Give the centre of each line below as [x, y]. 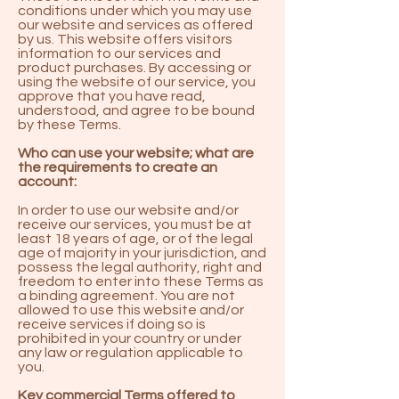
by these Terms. [69, 125]
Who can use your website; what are [136, 153]
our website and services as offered [135, 25]
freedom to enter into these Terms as [141, 281]
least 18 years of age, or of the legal [135, 239]
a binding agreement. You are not [126, 296]
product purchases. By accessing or [134, 68]
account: [47, 182]
